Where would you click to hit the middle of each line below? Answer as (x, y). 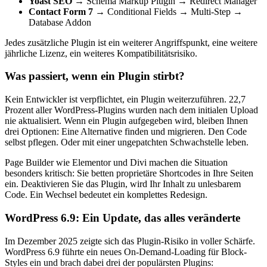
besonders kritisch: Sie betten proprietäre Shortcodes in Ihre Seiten (129, 173)
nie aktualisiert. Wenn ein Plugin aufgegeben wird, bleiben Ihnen (126, 121)
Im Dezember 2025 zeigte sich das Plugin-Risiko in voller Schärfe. (130, 241)
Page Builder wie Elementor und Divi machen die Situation (116, 163)
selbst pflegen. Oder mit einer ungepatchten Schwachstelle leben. (127, 142)
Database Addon (60, 22)
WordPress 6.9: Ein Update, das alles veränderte (122, 218)
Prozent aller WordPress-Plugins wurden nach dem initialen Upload (131, 110)
